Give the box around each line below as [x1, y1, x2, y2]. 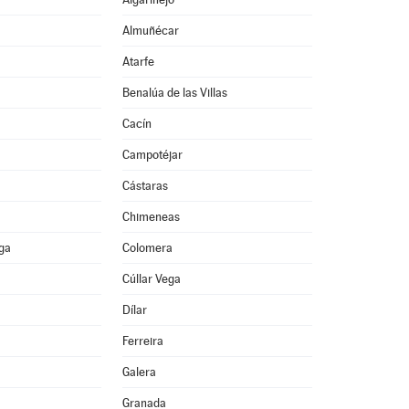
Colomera [121, 241, 173, 255]
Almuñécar [121, 24, 179, 37]
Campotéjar [121, 148, 183, 162]
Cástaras [121, 179, 168, 193]
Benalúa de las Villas [121, 86, 227, 100]
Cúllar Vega [121, 272, 181, 286]
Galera [121, 365, 156, 379]
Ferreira [121, 334, 163, 348]
